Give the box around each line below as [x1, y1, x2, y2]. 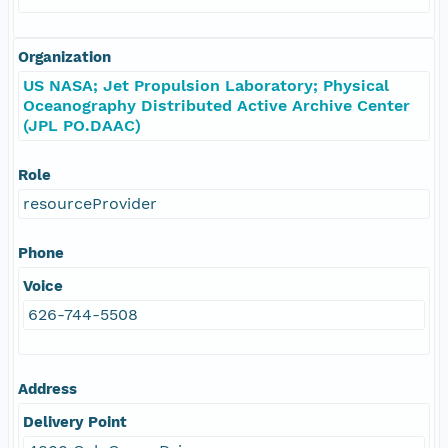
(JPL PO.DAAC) [23, 115, 141, 135]
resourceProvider [23, 193, 157, 213]
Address [18, 379, 77, 398]
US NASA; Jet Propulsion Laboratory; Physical [23, 75, 389, 95]
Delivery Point [23, 412, 127, 431]
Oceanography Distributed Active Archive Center [23, 95, 410, 115]
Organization [18, 47, 111, 66]
